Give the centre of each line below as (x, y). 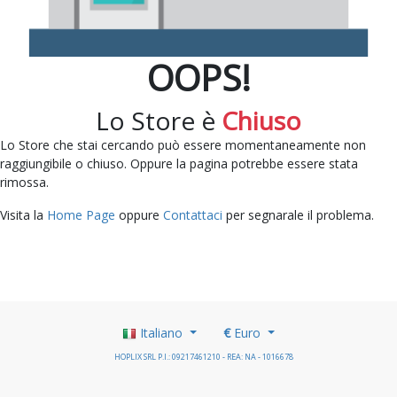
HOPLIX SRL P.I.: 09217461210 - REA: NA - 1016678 (204, 356)
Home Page (81, 214)
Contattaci (193, 214)
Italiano (162, 332)
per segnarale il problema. (298, 214)
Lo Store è (159, 120)
